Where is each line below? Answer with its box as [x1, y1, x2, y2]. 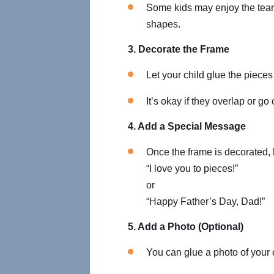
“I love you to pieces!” [146, 163, 238, 174]
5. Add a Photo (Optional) [128, 221, 243, 232]
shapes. [146, 19, 180, 29]
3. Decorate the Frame [128, 44, 229, 54]
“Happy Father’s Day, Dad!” [146, 196, 265, 207]
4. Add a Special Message [128, 121, 246, 131]
